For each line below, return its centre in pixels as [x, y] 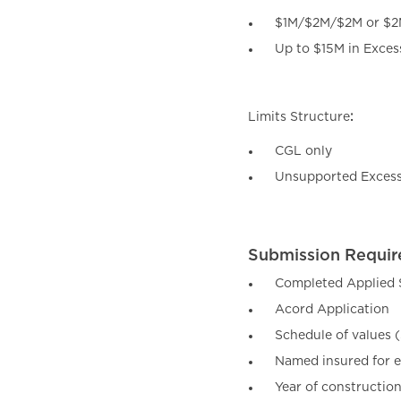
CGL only [303, 151]
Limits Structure [299, 117]
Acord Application [332, 309]
